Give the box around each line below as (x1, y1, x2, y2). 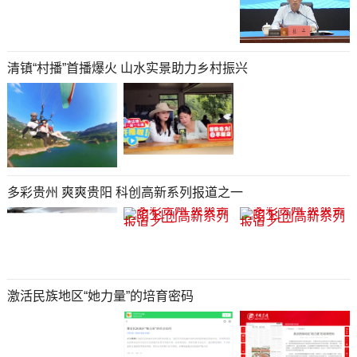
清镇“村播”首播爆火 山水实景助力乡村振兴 (6, 61, 248, 76)
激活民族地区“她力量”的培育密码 (6, 288, 194, 303)
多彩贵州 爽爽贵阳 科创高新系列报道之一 (6, 185, 243, 199)
